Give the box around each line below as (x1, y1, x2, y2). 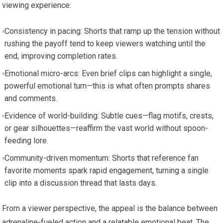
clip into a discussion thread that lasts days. (4, 178, 157, 188)
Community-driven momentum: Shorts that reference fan (4, 153, 199, 163)
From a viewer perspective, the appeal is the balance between (2, 203, 218, 213)
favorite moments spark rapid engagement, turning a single (4, 165, 209, 175)
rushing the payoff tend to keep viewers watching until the (4, 38, 206, 48)
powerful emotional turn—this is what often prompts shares (4, 81, 210, 91)
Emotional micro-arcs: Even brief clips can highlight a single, (4, 68, 212, 78)
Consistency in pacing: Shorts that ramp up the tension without (4, 26, 220, 36)
